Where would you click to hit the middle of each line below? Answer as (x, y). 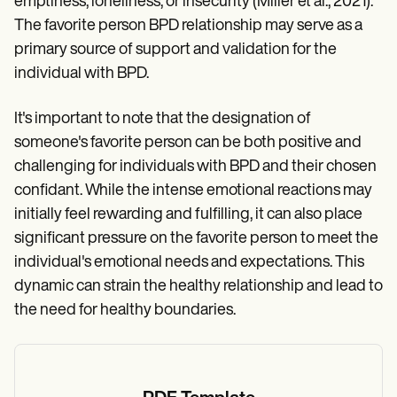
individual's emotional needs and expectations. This (189, 263)
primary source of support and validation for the (175, 50)
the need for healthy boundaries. (125, 311)
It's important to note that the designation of (163, 119)
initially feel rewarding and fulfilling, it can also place (188, 215)
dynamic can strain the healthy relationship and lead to (198, 287)
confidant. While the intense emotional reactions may (193, 191)
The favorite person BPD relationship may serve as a (188, 26)
